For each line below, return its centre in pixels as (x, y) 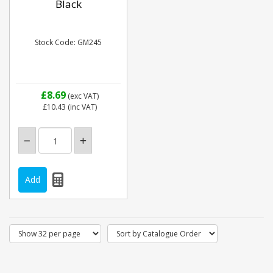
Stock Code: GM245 (68, 42)
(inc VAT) (81, 107)
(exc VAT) (82, 96)
